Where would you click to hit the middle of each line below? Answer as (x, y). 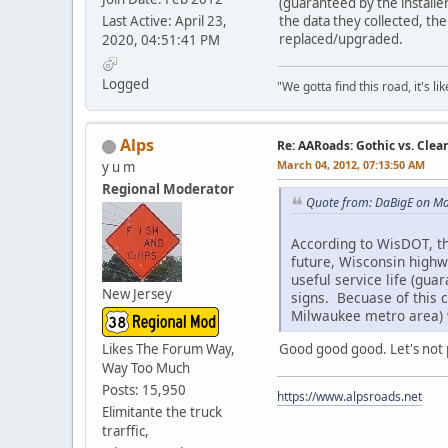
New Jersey (137, 294)
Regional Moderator (168, 189)
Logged (125, 84)
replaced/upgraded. (341, 39)
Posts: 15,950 (144, 390)
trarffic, (125, 431)
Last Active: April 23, (164, 21)
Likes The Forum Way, (168, 349)
